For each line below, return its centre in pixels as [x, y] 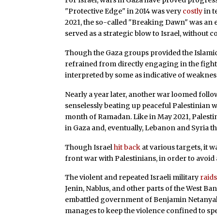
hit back [127, 147]
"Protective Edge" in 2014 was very [123, 11]
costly [192, 11]
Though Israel [89, 147]
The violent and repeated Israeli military [132, 178]
